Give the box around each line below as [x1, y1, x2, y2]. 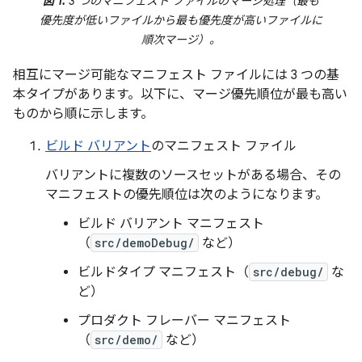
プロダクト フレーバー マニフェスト [78, 313, 291, 330]
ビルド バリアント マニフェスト [78, 216, 264, 233]
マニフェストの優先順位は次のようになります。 [45, 187, 328, 204]
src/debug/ [253, 264, 324, 280]
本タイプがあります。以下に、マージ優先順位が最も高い [13, 86, 347, 103]
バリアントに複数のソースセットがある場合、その [45, 167, 341, 184]
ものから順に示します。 [13, 106, 154, 123]
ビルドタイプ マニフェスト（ [78, 264, 249, 281]
